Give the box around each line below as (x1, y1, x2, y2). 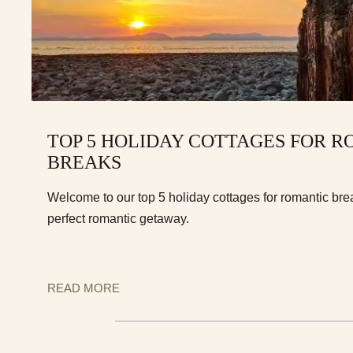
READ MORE (47, 281, 120, 295)
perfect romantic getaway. (47, 212, 189, 225)
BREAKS (47, 152, 126, 173)
